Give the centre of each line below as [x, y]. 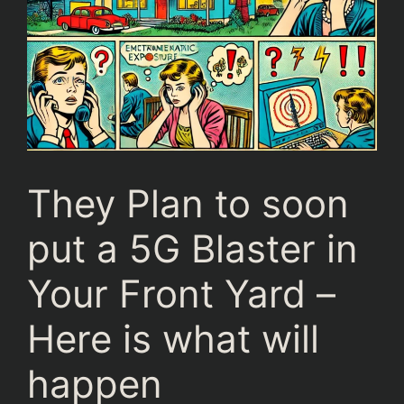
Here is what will [173, 339]
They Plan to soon [188, 203]
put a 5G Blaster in [193, 248]
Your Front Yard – [181, 294]
